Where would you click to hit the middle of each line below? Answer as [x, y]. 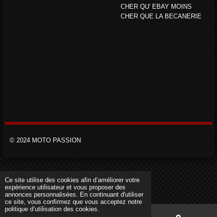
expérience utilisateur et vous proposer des [65, 187]
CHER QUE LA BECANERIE [161, 16]
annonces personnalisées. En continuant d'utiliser [74, 194]
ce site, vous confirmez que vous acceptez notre [74, 201]
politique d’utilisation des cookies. [52, 209]
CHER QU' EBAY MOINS [156, 6]
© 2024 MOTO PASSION [46, 140]
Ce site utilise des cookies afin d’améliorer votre [72, 180]
